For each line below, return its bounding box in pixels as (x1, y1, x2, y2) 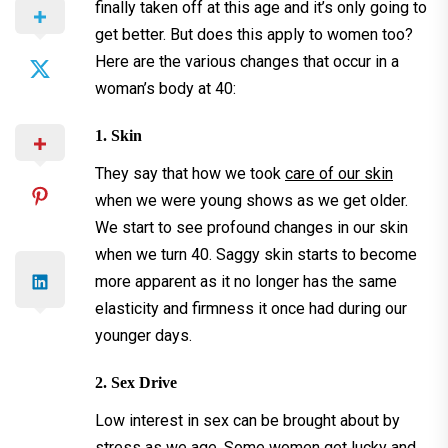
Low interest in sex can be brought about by (95, 410, 400, 430)
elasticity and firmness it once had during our (95, 298, 407, 318)
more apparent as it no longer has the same (95, 271, 397, 291)
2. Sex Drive (95, 373, 177, 391)
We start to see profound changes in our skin (95, 217, 408, 237)
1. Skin (95, 126, 142, 144)
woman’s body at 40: (95, 78, 236, 98)
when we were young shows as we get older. (95, 190, 408, 210)
